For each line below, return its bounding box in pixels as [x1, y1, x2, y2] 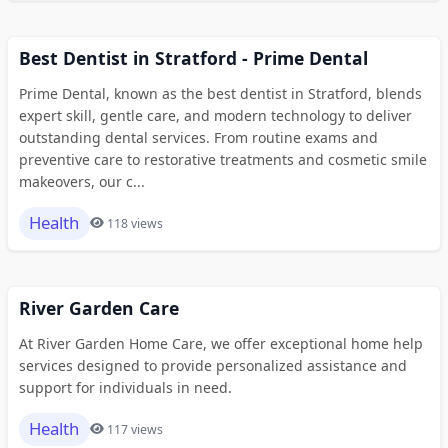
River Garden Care [18, 295, 179, 320]
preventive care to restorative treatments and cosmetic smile [18, 149, 427, 169]
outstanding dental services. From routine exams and [18, 127, 378, 147]
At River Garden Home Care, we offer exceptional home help [18, 333, 423, 353]
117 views [107, 420, 163, 438]
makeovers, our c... [18, 171, 145, 191]
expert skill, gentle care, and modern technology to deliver [18, 105, 412, 125]
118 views [107, 214, 163, 232]
